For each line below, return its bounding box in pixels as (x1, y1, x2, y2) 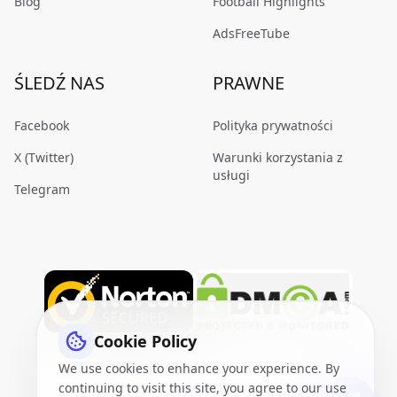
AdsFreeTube (213, 25, 290, 42)
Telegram (14, 181, 70, 198)
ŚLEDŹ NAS (14, 71, 105, 95)
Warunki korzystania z (213, 149, 343, 166)
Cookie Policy (94, 331, 197, 352)
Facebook (14, 117, 69, 134)
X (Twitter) (14, 149, 74, 166)
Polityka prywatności (213, 117, 333, 134)
